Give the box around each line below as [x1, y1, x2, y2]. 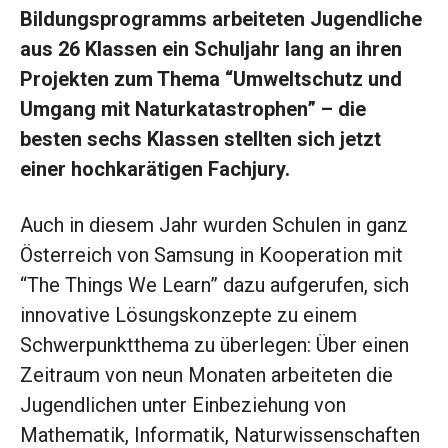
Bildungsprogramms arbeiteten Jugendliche [20, 7, 422, 32]
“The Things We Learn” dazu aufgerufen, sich [20, 273, 409, 298]
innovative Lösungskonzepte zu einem [20, 303, 357, 328]
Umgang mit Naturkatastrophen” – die [20, 97, 366, 122]
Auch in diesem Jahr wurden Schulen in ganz [20, 213, 408, 238]
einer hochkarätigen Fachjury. [20, 157, 295, 182]
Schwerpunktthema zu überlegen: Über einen [20, 333, 409, 358]
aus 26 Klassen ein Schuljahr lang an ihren [20, 37, 402, 62]
